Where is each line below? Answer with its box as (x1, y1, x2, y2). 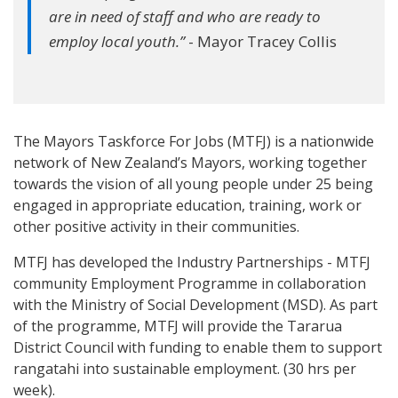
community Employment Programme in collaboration (13, 274, 366, 293)
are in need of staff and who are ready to (49, 6, 321, 27)
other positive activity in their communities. (13, 217, 299, 236)
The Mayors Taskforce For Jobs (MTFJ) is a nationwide (13, 131, 374, 151)
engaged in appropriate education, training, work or (13, 195, 362, 215)
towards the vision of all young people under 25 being (13, 174, 373, 194)
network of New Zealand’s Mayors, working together (13, 153, 367, 172)
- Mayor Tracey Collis (185, 31, 337, 52)
